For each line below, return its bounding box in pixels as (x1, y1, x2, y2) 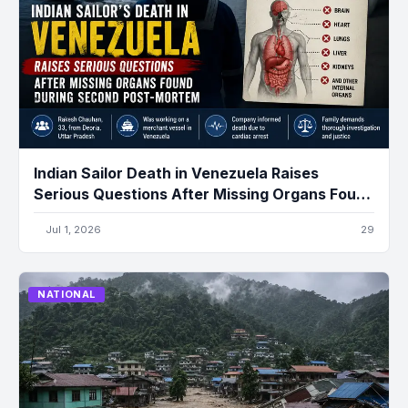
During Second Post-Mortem (34, 206, 241, 225)
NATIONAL (36, 288, 97, 301)
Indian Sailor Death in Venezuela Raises (34, 164, 319, 183)
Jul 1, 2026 (46, 223, 101, 237)
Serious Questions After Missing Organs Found (34, 185, 374, 204)
